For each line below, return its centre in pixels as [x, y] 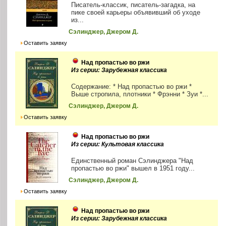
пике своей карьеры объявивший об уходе [136, 12]
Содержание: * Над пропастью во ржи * [132, 86]
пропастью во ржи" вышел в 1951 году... [133, 168]
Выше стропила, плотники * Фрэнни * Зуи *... [140, 94]
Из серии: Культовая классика [118, 144]
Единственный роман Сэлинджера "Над [132, 160]
